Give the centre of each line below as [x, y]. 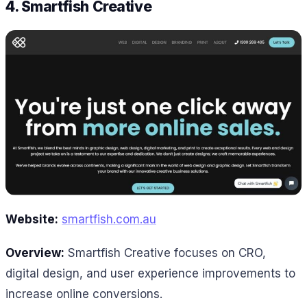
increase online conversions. [84, 294]
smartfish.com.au [109, 220]
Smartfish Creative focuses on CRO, [165, 253]
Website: [32, 220]
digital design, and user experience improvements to [150, 273]
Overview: [35, 253]
